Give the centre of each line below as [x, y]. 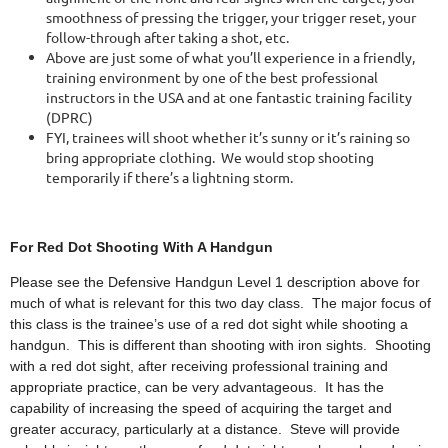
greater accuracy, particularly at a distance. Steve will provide [205, 429]
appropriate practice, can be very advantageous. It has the [197, 387]
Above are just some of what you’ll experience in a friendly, [230, 57]
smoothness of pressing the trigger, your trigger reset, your [231, 17]
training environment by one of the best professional [212, 77]
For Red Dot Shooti [75, 247]
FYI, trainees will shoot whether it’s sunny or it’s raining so [228, 137]
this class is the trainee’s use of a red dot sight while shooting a [209, 324]
